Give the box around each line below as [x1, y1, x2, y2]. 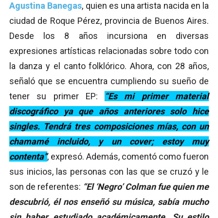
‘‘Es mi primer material [105, 91, 209, 101]
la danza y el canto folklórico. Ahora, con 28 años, [9, 60, 209, 71]
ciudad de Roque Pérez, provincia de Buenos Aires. [9, 15, 209, 26]
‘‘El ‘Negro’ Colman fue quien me [83, 181, 209, 192]
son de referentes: [9, 181, 83, 192]
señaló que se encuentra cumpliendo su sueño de [9, 75, 209, 86]
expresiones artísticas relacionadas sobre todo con [9, 45, 209, 56]
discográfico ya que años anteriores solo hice [9, 106, 209, 116]
